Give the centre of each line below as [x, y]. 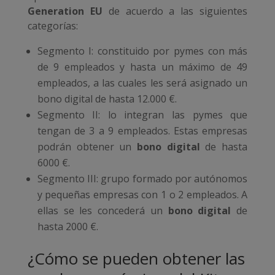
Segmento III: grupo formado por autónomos [142, 179]
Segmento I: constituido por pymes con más [142, 51]
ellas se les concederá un [103, 211]
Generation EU [65, 11]
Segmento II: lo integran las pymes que [142, 115]
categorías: [52, 26]
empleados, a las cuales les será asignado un [142, 83]
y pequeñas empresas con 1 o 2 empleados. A [142, 195]
